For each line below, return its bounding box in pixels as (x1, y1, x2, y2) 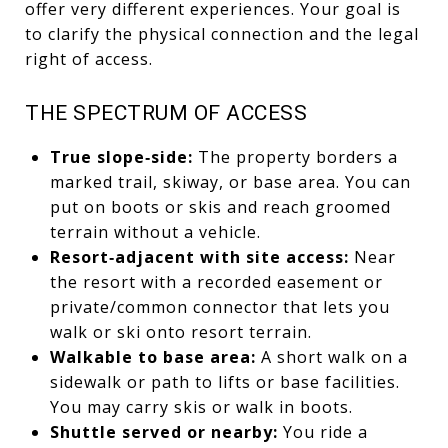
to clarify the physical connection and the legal (25, 22, 419, 45)
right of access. (25, 47, 153, 70)
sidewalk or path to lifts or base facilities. (49, 370, 400, 393)
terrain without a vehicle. (49, 220, 261, 243)
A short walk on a (255, 345, 408, 368)
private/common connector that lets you (49, 295, 390, 318)
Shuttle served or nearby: (49, 420, 278, 443)
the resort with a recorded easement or (49, 270, 383, 293)
